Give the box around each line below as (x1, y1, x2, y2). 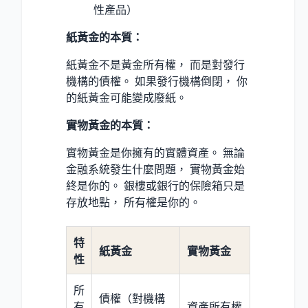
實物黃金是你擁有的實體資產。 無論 (66, 145, 245, 161)
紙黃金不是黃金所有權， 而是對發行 (66, 57, 245, 73)
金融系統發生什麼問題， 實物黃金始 (66, 162, 245, 177)
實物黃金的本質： (66, 118, 154, 133)
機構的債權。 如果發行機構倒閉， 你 (66, 74, 247, 89)
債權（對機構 (99, 291, 165, 307)
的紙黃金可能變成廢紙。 (66, 90, 187, 106)
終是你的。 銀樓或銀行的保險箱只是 (66, 178, 245, 194)
